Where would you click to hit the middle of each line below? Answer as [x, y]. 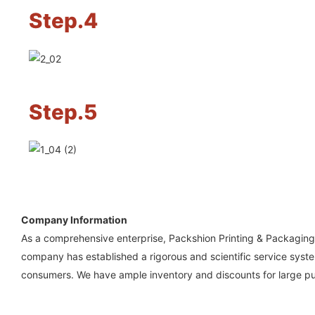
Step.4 [63, 21]
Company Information [74, 219]
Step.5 [63, 111]
